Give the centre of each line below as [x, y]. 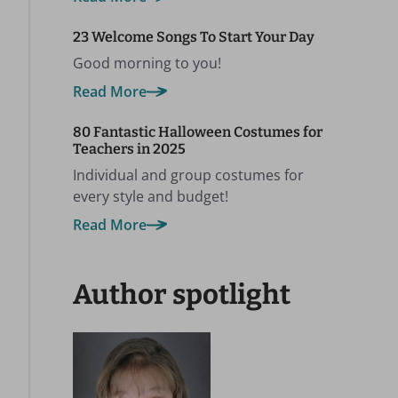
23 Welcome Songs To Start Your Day [194, 37]
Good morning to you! [147, 63]
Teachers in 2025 [129, 149]
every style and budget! [151, 196]
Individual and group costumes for [188, 175]
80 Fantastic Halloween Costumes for [198, 132]
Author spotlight [182, 295]
